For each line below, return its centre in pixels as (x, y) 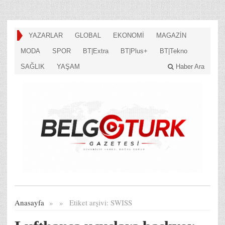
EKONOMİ (129, 35)
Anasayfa (29, 202)
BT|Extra (96, 51)
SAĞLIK (33, 67)
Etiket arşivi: (90, 202)
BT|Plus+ (134, 51)
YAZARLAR (46, 35)
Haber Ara (189, 67)
